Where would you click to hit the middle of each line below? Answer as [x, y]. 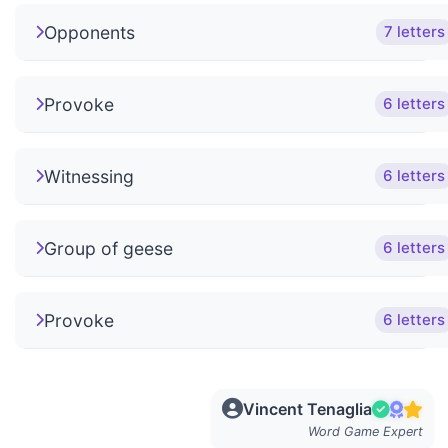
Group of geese [108, 248]
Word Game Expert [365, 431]
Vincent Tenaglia [307, 409]
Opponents [89, 32]
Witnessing [89, 176]
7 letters [414, 32]
